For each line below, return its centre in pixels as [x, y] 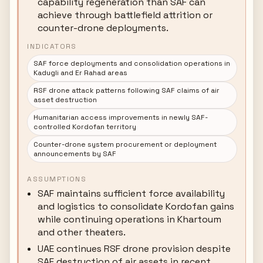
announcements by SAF [75, 154]
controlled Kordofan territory [85, 127]
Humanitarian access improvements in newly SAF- [121, 117]
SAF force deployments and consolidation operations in [132, 63]
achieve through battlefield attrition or [125, 15]
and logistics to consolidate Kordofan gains [136, 206]
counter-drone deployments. [103, 28]
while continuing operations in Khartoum [130, 219]
